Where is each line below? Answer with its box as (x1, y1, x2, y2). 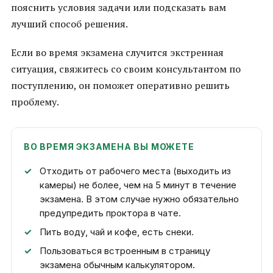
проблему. (11, 95, 59, 109)
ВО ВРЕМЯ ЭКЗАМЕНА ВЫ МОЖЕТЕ (24, 141, 194, 152)
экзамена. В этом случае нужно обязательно (40, 193, 239, 205)
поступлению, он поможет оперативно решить (11, 79, 230, 93)
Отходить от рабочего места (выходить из (40, 165, 231, 177)
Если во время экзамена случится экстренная (11, 46, 224, 60)
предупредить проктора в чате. (40, 207, 181, 219)
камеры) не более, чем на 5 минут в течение (40, 179, 236, 191)
